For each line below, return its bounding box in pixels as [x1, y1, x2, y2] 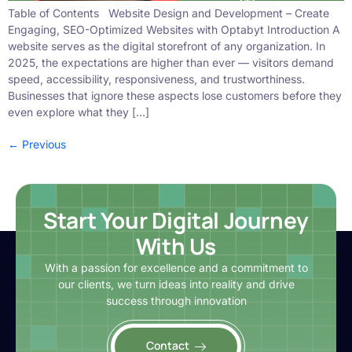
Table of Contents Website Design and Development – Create [8, 5, 329, 20]
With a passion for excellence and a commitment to [44, 260, 308, 274]
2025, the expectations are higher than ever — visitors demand [8, 55, 334, 69]
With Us [135, 230, 217, 261]
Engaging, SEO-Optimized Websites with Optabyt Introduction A [8, 22, 340, 36]
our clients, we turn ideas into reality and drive [57, 277, 295, 291]
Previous [19, 137, 66, 151]
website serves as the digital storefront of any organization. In [8, 38, 325, 53]
